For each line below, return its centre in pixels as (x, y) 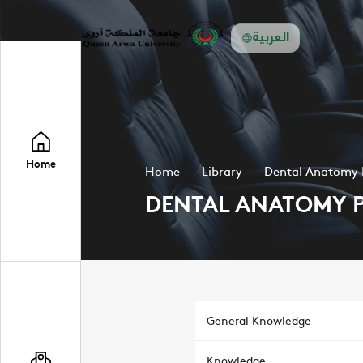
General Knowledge (259, 320)
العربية (271, 38)
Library (222, 171)
